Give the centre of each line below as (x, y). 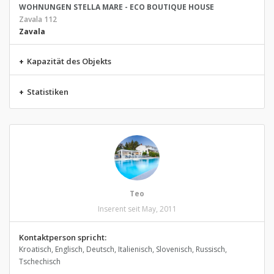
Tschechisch (40, 261)
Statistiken (48, 92)
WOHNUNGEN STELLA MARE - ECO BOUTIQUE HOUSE (117, 7)
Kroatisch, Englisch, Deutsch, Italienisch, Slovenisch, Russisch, (123, 249)
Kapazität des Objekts (69, 61)
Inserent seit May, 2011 (137, 209)
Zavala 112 (38, 19)
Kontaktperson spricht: (63, 237)
